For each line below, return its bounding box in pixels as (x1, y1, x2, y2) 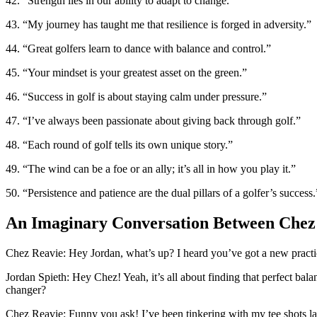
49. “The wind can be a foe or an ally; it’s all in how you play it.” (6, 162, 296, 175)
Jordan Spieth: (6, 270, 69, 283)
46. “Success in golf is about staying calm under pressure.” (6, 90, 267, 103)
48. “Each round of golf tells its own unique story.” (6, 138, 233, 151)
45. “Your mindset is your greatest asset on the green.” (6, 66, 247, 79)
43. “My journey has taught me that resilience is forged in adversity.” (6, 18, 311, 30)
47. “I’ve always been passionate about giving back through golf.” (6, 114, 301, 127)
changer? (6, 283, 46, 296)
